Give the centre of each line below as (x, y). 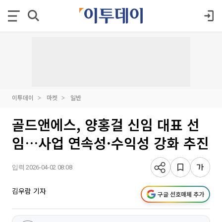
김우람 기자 (29, 191)
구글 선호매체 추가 (181, 194)
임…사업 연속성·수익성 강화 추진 (111, 143)
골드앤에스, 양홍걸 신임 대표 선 (106, 124)
